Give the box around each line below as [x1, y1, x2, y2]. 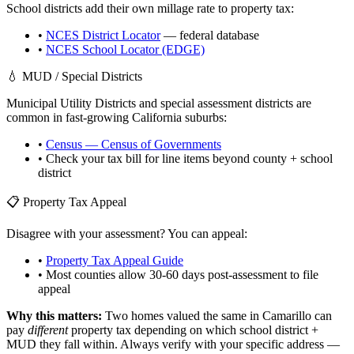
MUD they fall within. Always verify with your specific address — [6, 337, 340, 351]
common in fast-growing [6, 110, 132, 124]
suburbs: [182, 110, 227, 124]
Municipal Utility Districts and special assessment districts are [6, 96, 311, 110]
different [28, 322, 68, 337]
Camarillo [262, 308, 311, 322]
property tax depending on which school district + [68, 322, 318, 337]
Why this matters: [6, 308, 102, 322]
